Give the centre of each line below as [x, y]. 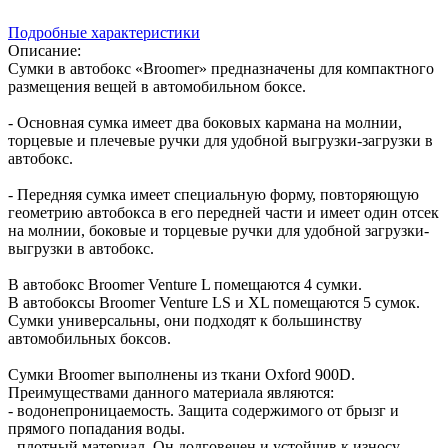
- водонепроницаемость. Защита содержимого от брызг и [203, 410]
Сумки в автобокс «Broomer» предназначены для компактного [221, 68]
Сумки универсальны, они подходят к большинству [185, 320]
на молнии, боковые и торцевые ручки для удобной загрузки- [218, 230]
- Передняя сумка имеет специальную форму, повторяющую [213, 194]
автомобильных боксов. [89, 338]
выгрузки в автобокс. [81, 248]
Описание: [44, 50]
